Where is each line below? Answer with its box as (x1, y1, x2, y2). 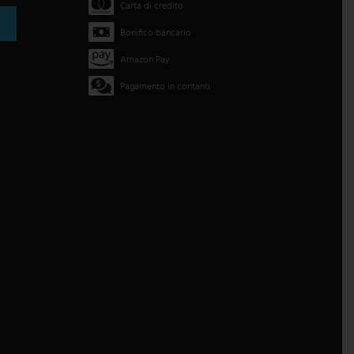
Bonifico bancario (119, 25, 191, 42)
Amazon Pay (119, 52, 170, 69)
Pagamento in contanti (119, 79, 210, 96)
